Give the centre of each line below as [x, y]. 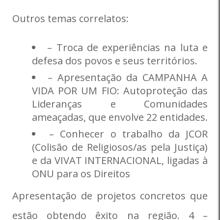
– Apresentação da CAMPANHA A [128, 77]
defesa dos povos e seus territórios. [115, 61]
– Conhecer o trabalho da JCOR [129, 134]
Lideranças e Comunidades [120, 104]
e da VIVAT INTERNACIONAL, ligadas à [120, 160]
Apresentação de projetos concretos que [110, 196]
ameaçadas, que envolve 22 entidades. [120, 117]
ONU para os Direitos [81, 174]
